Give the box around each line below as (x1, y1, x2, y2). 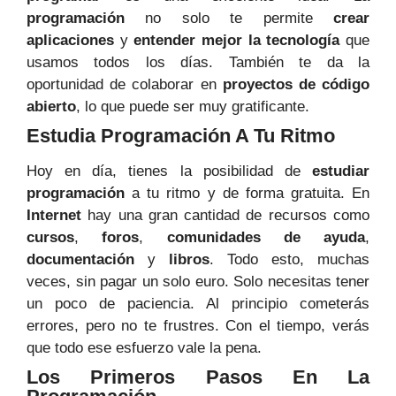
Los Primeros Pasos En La (27, 366, 369, 389)
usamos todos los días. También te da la (27, 54, 369, 72)
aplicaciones (27, 32, 114, 49)
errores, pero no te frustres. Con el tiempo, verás (27, 317, 369, 335)
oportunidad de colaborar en (27, 76, 223, 94)
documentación (27, 251, 134, 269)
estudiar (312, 163, 369, 180)
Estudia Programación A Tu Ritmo (27, 125, 335, 148)
